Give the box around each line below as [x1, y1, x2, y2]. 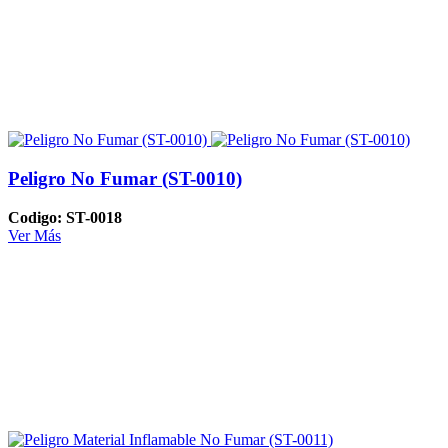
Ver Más [8, 226, 61, 244]
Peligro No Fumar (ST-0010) [8, 168, 242, 190]
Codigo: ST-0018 [8, 208, 122, 226]
